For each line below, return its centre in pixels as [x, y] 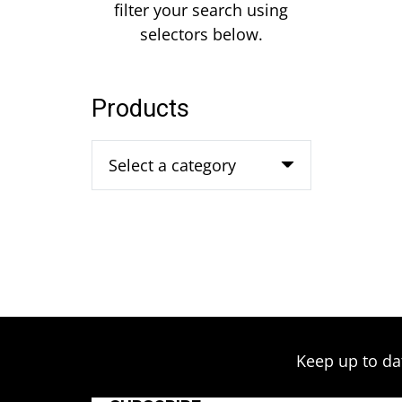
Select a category [172, 165]
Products [140, 109]
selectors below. [201, 34]
